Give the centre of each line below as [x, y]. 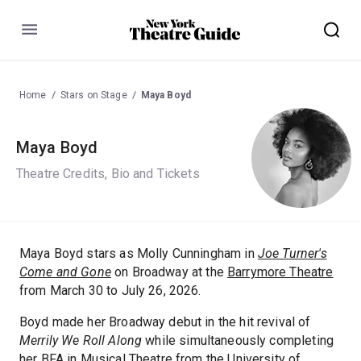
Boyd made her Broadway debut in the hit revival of [165, 322]
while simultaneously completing [238, 340]
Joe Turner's [292, 253]
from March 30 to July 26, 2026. [110, 290]
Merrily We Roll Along [81, 340]
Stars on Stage [93, 95]
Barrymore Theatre [280, 272]
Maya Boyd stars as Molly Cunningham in [139, 253]
